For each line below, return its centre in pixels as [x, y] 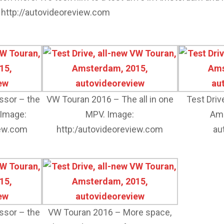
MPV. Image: [110, 114]
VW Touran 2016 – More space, [110, 212]
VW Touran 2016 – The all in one [110, 99]
